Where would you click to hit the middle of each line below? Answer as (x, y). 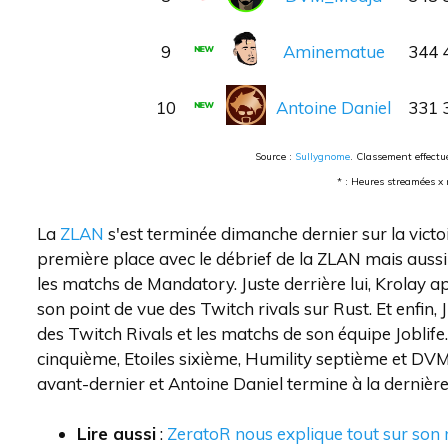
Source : (275, 156)
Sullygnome (323, 156)
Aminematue (333, 51)
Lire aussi (116, 433)
